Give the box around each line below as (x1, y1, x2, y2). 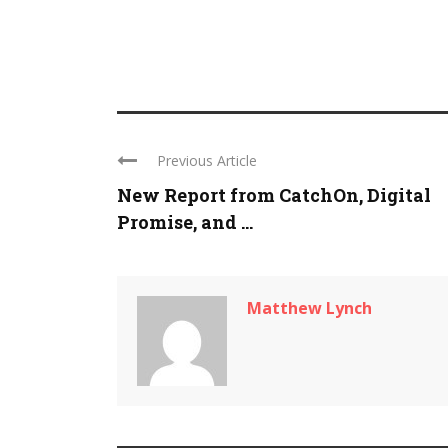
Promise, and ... (117, 210, 253, 235)
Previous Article (157, 151, 257, 171)
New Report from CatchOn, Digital (117, 183, 431, 208)
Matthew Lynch (247, 297, 372, 320)
